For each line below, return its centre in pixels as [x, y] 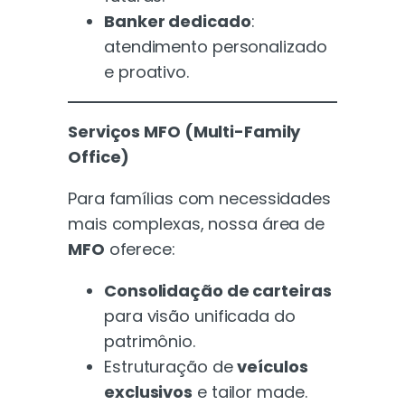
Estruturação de [171, 366]
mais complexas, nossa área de [197, 223]
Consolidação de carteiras [218, 290]
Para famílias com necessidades [199, 198]
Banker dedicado [178, 21]
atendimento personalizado [216, 46]
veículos [273, 366]
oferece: [140, 249]
